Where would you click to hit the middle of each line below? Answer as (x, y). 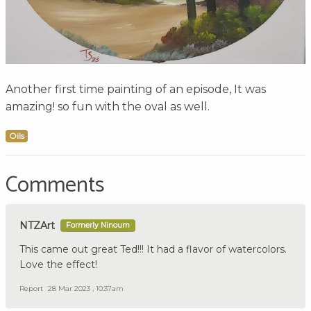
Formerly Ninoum (98, 225)
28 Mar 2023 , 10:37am (86, 288)
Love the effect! (58, 264)
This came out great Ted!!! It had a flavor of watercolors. (153, 249)
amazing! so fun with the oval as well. (108, 106)
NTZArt (37, 225)
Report (31, 288)
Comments (55, 185)
